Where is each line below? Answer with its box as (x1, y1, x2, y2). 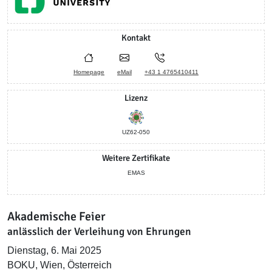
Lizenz (124, 92, 148, 103)
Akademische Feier (7, 209, 106, 224)
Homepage (73, 69, 104, 75)
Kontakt (121, 32, 151, 43)
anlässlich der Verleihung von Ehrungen (7, 225, 191, 238)
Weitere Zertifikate (102, 152, 170, 163)
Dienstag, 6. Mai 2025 (7, 245, 101, 256)
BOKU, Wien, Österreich (7, 260, 112, 270)
